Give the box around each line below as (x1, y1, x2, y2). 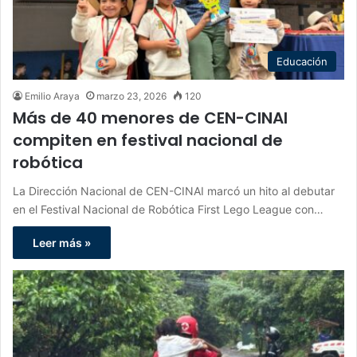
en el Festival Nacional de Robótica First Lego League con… (13, 202, 324, 216)
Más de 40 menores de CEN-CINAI (13, 106, 288, 129)
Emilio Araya (25, 89, 80, 102)
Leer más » (33, 235, 91, 249)
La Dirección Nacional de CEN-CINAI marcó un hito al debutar (13, 183, 335, 198)
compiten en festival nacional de (13, 128, 283, 151)
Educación (277, 54, 328, 68)
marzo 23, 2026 (96, 89, 167, 102)
